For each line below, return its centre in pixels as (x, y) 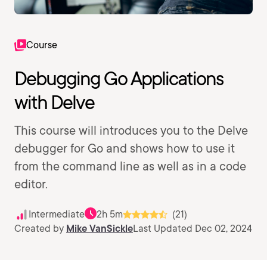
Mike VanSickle (100, 229)
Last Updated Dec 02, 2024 (193, 229)
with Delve (54, 102)
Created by (40, 229)
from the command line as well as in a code (130, 166)
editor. (31, 184)
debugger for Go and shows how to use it (125, 148)
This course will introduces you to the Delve (131, 131)
